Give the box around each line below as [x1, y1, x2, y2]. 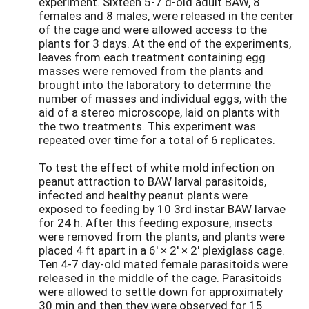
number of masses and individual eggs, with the [39, 90, 287, 107]
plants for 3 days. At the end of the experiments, [39, 35, 291, 52]
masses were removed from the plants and [39, 63, 263, 79]
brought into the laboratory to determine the [39, 77, 271, 93]
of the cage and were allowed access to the [39, 21, 267, 38]
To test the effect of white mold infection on [39, 159, 275, 176]
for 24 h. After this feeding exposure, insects [39, 215, 272, 231]
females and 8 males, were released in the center [39, 8, 294, 24]
